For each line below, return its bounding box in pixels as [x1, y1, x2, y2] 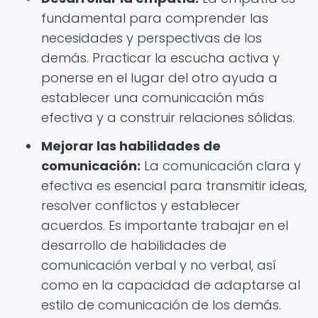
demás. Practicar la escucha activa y [41, 49, 280, 67]
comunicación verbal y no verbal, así [41, 256, 276, 274]
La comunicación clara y [141, 157, 301, 175]
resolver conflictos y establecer [41, 197, 240, 214]
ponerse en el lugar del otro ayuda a [41, 69, 278, 87]
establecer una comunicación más [41, 89, 264, 106]
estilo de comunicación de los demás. [41, 296, 281, 314]
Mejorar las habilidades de [41, 137, 221, 155]
